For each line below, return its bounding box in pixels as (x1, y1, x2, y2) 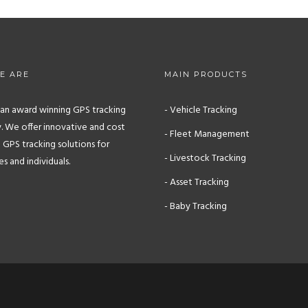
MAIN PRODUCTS (164, 69, 247, 79)
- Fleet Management (164, 126, 250, 142)
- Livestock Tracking (164, 151, 246, 166)
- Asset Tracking (164, 175, 229, 190)
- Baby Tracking (164, 199, 227, 214)
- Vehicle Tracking (164, 102, 237, 118)
